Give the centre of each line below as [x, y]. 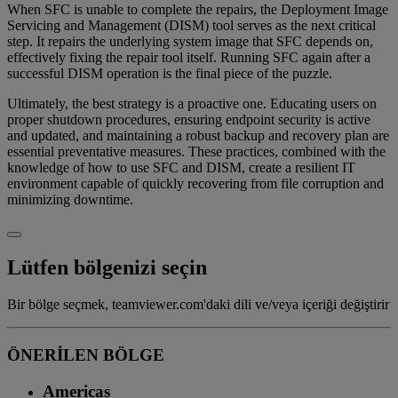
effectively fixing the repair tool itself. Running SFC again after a [189, 57]
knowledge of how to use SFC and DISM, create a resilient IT [181, 167]
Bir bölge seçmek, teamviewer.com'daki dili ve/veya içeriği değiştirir [198, 305]
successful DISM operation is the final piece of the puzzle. [170, 73]
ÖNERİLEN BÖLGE [86, 355]
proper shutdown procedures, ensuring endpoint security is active [189, 119]
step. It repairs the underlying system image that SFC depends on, [190, 41]
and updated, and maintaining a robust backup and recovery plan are [198, 135]
